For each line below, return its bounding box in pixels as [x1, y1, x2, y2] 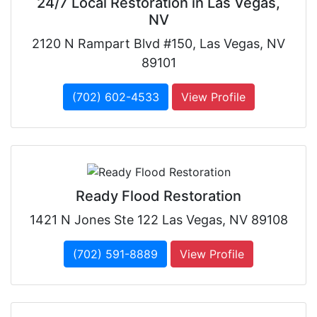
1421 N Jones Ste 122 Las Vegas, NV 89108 [29, 212, 288, 228]
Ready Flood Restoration [76, 188, 241, 205]
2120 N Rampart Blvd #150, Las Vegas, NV [32, 35, 285, 51]
